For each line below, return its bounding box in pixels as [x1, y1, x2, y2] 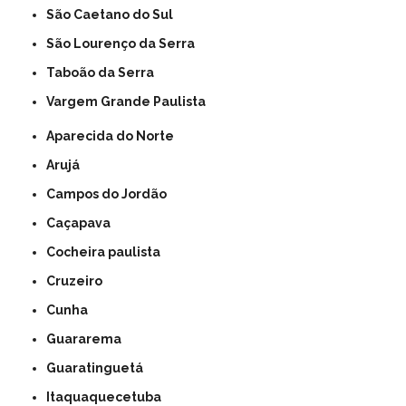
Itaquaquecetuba [50, 389, 162, 404]
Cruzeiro [55, 273, 103, 288]
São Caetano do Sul [54, 6, 174, 22]
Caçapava [55, 215, 111, 230]
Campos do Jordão [55, 186, 168, 201]
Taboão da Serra [54, 64, 155, 80]
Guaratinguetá [56, 360, 144, 375]
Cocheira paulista [55, 244, 161, 259]
